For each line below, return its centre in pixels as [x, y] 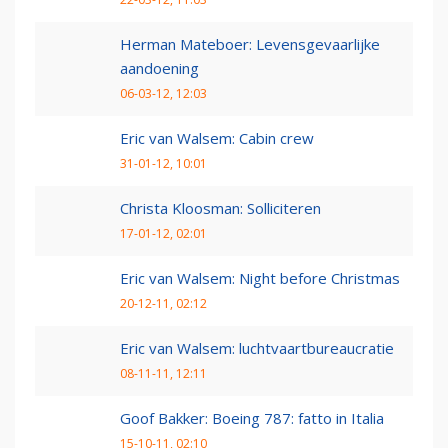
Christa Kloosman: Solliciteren [220, 207]
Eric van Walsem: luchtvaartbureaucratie [257, 347]
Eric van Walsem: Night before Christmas [260, 277]
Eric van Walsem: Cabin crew [217, 137]
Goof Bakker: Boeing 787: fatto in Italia [252, 417]
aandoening [159, 67]
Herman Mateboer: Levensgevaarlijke [250, 43]
